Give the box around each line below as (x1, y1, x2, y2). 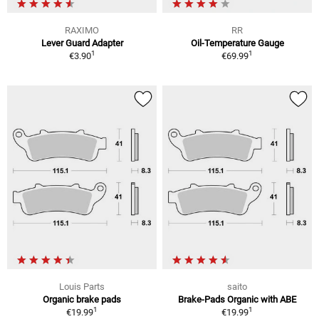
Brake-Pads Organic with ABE (178, 294, 296, 305)
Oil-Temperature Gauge (190, 37, 284, 48)
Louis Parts (59, 281, 105, 293)
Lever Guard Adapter (41, 37, 123, 48)
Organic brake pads (43, 294, 121, 305)
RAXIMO (65, 24, 99, 36)
